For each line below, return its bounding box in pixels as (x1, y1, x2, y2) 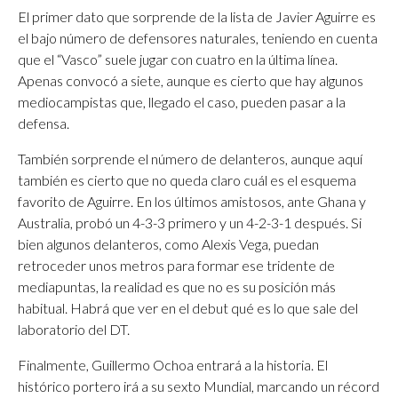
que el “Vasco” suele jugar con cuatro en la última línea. (18, 51, 338, 68)
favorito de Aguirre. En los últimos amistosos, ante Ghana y (18, 193, 366, 210)
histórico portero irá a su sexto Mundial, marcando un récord (18, 378, 379, 394)
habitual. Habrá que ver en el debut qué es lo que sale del (18, 299, 358, 316)
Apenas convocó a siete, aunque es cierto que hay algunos (18, 72, 363, 89)
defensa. (18, 115, 69, 131)
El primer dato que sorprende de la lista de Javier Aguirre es (18, 8, 376, 25)
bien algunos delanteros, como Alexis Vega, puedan (18, 235, 319, 252)
